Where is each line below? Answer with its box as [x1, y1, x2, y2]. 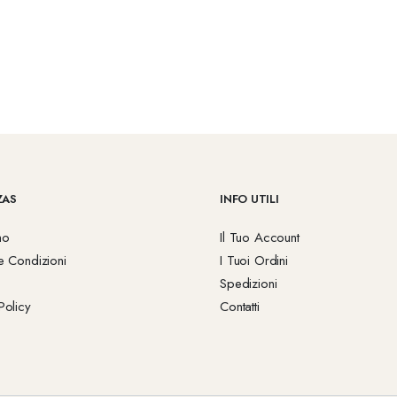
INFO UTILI [220, 191, 279, 207]
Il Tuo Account [220, 228, 300, 247]
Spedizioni [220, 274, 277, 293]
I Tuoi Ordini [220, 251, 288, 270]
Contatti [220, 297, 260, 316]
